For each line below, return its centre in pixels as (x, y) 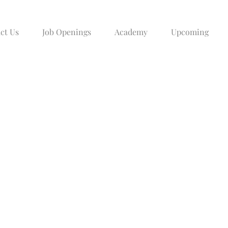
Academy (131, 32)
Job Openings (67, 32)
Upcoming (190, 32)
